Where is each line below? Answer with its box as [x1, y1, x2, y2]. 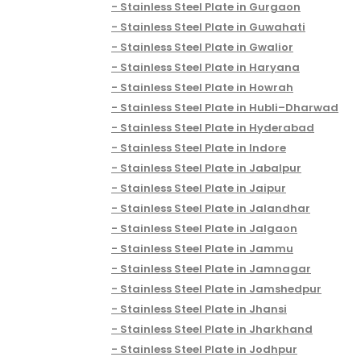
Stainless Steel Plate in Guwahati [120, 19, 305, 35]
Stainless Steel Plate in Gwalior [120, 39, 293, 55]
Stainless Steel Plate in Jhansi [120, 301, 287, 317]
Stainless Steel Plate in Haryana [120, 59, 300, 75]
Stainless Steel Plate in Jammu [120, 240, 293, 256]
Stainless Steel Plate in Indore [120, 139, 286, 156]
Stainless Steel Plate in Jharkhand [120, 321, 313, 337]
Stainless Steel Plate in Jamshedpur [120, 280, 322, 297]
